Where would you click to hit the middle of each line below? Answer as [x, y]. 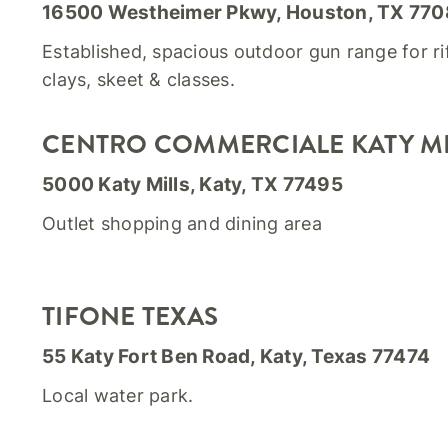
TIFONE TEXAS [130, 316]
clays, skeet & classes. [138, 79]
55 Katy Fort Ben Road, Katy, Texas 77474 [236, 356]
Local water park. [118, 395]
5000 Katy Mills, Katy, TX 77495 [192, 184]
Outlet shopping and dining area [182, 223]
